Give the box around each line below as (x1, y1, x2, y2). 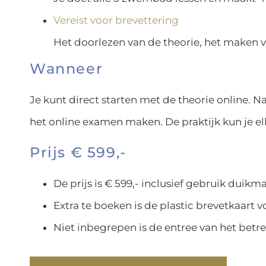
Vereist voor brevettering (53, 14, 179, 27)
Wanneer (30, 60, 103, 78)
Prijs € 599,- (30, 143, 126, 161)
